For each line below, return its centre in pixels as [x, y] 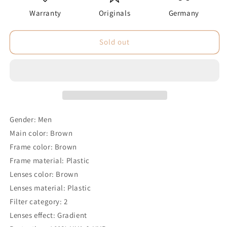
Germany [184, 13]
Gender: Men [31, 119]
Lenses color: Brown [44, 174]
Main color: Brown [41, 133]
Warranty [45, 13]
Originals [115, 13]
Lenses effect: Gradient [48, 215]
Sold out [115, 42]
